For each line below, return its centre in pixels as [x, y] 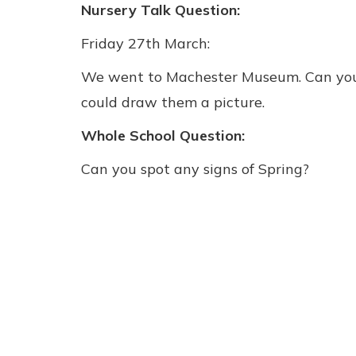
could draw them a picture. [173, 102]
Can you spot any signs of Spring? [195, 169]
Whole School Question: [163, 135]
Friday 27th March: [145, 43]
